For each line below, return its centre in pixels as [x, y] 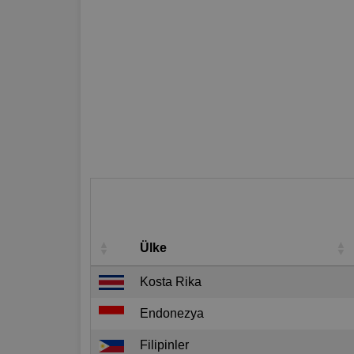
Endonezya [172, 313]
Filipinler [164, 345]
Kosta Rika [171, 281]
